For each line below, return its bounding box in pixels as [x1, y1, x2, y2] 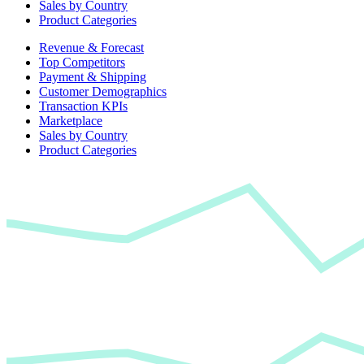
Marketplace [39, 114, 102, 128]
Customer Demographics [39, 84, 167, 98]
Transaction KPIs [39, 99, 128, 113]
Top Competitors [39, 55, 125, 69]
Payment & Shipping [39, 70, 146, 84]
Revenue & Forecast [39, 41, 144, 54]
